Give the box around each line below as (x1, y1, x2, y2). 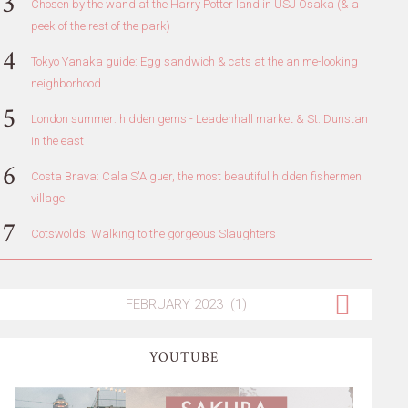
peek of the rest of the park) (30, 18, 170, 33)
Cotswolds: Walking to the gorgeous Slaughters (30, 226, 276, 240)
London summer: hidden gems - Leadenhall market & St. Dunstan (30, 111, 368, 126)
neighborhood (30, 76, 101, 90)
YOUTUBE (148, 348, 219, 366)
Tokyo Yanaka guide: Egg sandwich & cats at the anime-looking (30, 54, 358, 68)
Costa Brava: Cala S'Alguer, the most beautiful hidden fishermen (30, 168, 362, 183)
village (30, 190, 65, 205)
